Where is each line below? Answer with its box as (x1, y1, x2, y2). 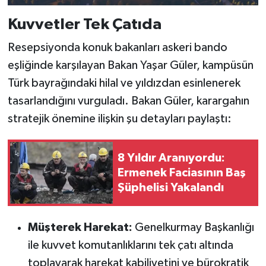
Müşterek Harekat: (27, 221, 132, 234)
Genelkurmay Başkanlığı (132, 221, 254, 234)
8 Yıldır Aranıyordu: (118, 151, 225, 164)
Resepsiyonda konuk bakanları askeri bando (7, 42, 227, 54)
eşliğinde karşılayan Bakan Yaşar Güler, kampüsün (7, 59, 254, 72)
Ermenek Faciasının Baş (118, 166, 246, 179)
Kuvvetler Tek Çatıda (7, 16, 161, 32)
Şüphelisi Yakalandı (118, 181, 224, 194)
